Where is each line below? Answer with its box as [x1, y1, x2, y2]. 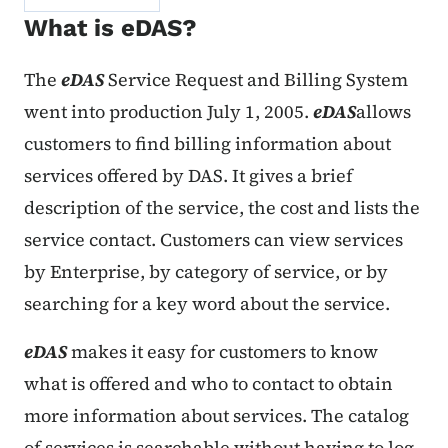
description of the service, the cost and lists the [24, 194, 420, 220]
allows [356, 98, 411, 124]
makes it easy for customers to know [71, 338, 378, 364]
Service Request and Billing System [104, 66, 408, 92]
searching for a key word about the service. [24, 290, 394, 316]
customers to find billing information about [24, 130, 391, 156]
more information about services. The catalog [24, 402, 409, 428]
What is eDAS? [24, 13, 197, 42]
